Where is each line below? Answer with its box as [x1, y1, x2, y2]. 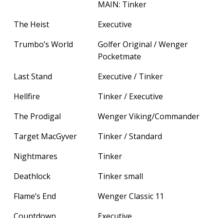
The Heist [14, 18, 49, 30]
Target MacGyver [14, 130, 77, 142]
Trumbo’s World [14, 38, 73, 50]
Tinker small [98, 170, 143, 182]
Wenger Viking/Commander [98, 110, 200, 122]
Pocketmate [98, 51, 141, 62]
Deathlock [14, 170, 51, 182]
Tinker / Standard [98, 130, 162, 142]
